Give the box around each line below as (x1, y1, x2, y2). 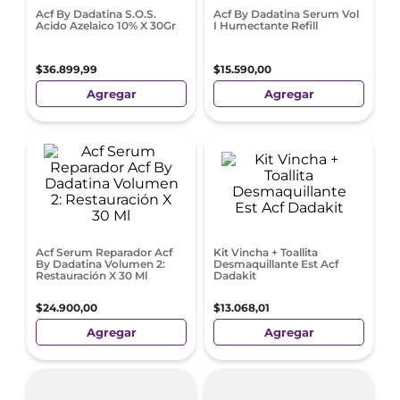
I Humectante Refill (213, 19, 318, 32)
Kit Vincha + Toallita (213, 246, 318, 259)
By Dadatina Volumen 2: (36, 257, 165, 271)
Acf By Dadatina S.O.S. (36, 7, 156, 21)
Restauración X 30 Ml (36, 269, 147, 282)
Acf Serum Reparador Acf (36, 246, 172, 259)
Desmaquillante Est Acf (213, 257, 338, 271)
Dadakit (213, 269, 256, 282)
